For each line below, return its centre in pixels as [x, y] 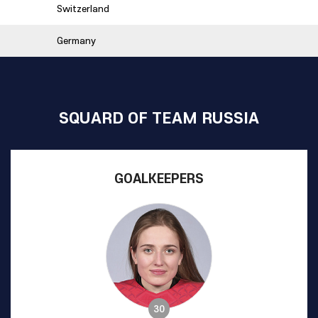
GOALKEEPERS [159, 178]
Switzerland [83, 9]
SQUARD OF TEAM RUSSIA [159, 117]
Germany [76, 40]
